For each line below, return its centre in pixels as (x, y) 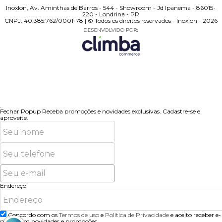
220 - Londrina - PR (111, 14)
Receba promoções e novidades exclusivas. (102, 111)
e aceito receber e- (195, 215)
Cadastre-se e (181, 111)
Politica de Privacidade (137, 215)
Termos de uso (79, 215)
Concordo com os (33, 215)
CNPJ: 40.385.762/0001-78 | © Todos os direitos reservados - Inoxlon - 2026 (111, 21)
